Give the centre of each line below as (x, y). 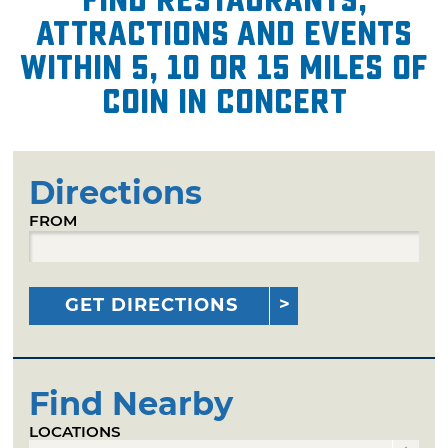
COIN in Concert (224, 101)
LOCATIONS (75, 431)
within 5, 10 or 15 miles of (224, 67)
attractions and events (224, 33)
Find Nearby (131, 403)
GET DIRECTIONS (152, 304)
